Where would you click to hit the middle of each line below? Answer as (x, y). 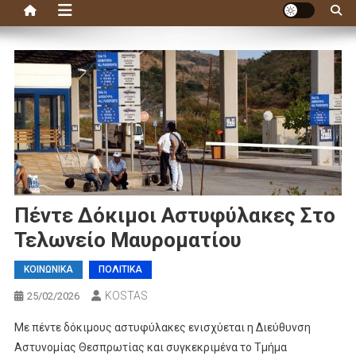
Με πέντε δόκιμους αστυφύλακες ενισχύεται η (135, 328)
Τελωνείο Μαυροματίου (128, 240)
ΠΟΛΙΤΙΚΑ (120, 270)
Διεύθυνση (283, 328)
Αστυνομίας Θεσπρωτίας (79, 348)
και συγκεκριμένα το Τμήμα (215, 348)
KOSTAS (126, 296)
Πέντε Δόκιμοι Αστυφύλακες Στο (174, 216)
